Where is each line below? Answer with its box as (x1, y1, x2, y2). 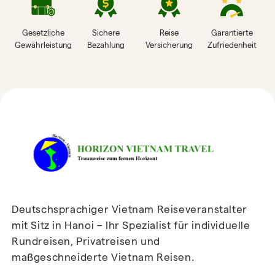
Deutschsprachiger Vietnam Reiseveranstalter (12, 203, 247, 215)
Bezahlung (87, 40, 125, 50)
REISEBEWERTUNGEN (64, 106, 211, 123)
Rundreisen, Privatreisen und (12, 235, 160, 247)
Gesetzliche (21, 28, 64, 37)
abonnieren (136, 252, 231, 273)
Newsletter (43, 252, 136, 273)
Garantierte (211, 28, 253, 37)
